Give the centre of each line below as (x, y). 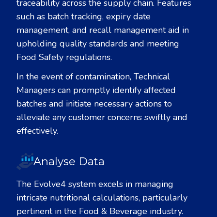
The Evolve (39, 184)
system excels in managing (120, 184)
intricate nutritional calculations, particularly (102, 197)
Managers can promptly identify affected (96, 90)
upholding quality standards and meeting (98, 44)
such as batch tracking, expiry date (84, 16)
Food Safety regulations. (64, 57)
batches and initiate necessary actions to (94, 104)
